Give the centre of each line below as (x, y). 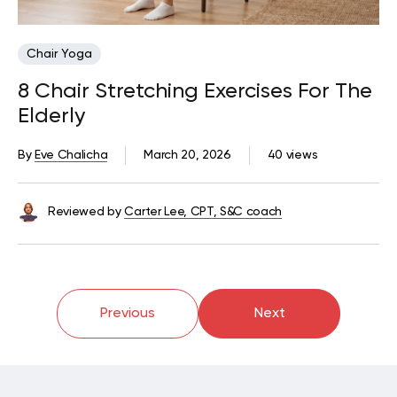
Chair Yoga (59, 54)
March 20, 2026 (187, 155)
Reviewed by (85, 211)
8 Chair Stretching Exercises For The (195, 91)
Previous (128, 313)
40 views (292, 155)
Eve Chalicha (71, 155)
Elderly (51, 116)
